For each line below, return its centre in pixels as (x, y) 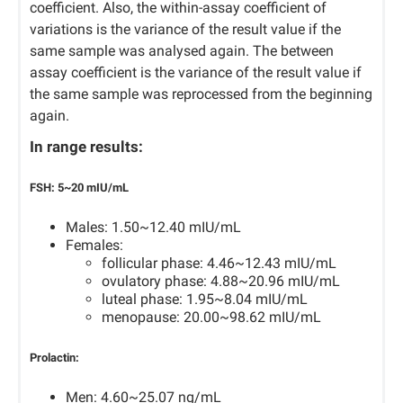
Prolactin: (56, 357)
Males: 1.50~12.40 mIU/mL (153, 228)
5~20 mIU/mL (93, 188)
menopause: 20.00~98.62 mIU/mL (211, 318)
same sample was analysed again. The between (182, 51)
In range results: (86, 147)
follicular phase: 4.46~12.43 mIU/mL (219, 264)
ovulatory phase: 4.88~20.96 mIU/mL (221, 282)
